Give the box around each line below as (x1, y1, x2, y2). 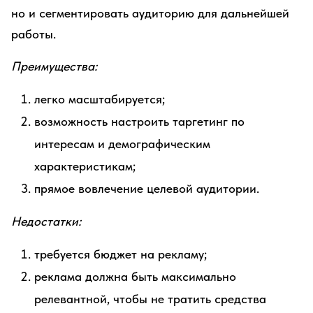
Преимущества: (11, 59, 97, 73)
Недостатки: (11, 214, 81, 228)
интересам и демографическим (34, 136, 210, 151)
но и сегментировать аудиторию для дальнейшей (11, 6, 289, 20)
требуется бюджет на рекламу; (34, 247, 207, 261)
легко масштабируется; (34, 92, 165, 106)
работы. (11, 27, 56, 41)
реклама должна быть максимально (34, 269, 236, 284)
